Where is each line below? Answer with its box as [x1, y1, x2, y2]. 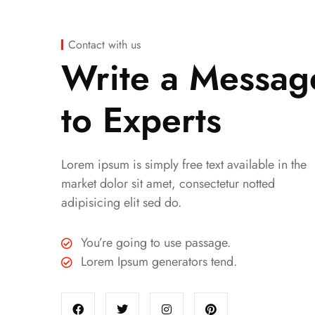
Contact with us [68, 37, 141, 53]
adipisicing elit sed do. [61, 193, 181, 212]
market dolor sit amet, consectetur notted [61, 174, 275, 193]
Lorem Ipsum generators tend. [81, 252, 237, 271]
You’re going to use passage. [81, 233, 231, 252]
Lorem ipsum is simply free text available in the [61, 155, 307, 174]
